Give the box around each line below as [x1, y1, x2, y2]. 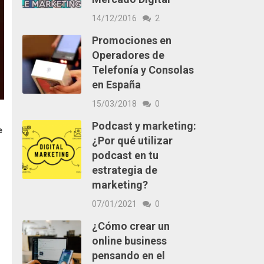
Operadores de [91, 49, 164, 61]
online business [91, 235, 167, 247]
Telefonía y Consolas [91, 64, 194, 76]
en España [91, 78, 141, 91]
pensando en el [91, 249, 165, 262]
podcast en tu [91, 149, 159, 161]
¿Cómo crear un [91, 220, 170, 232]
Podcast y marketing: [91, 120, 196, 132]
